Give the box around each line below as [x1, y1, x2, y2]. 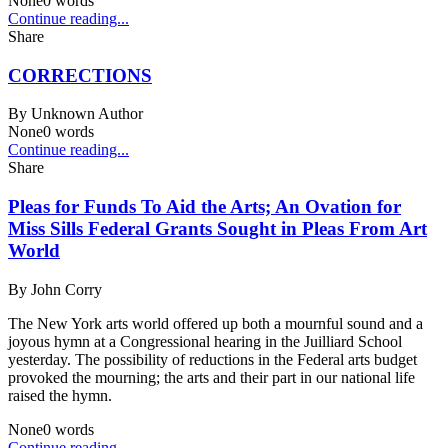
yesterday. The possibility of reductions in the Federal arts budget [8, 350, 417, 368]
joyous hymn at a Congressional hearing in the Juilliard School [8, 332, 402, 350]
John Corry [31, 280, 102, 298]
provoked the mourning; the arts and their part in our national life [8, 368, 415, 386]
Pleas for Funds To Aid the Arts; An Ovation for [8, 196, 401, 218]
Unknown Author [31, 105, 143, 123]
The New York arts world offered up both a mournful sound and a [8, 314, 423, 332]
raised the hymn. [8, 386, 112, 404]
